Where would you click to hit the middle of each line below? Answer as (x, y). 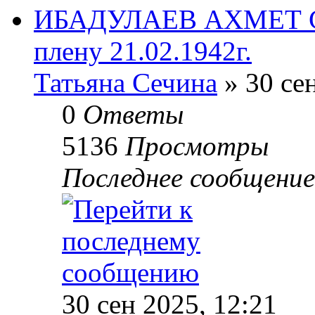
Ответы (133, 115)
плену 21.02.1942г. (143, 51)
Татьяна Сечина (126, 83)
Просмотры (197, 146)
